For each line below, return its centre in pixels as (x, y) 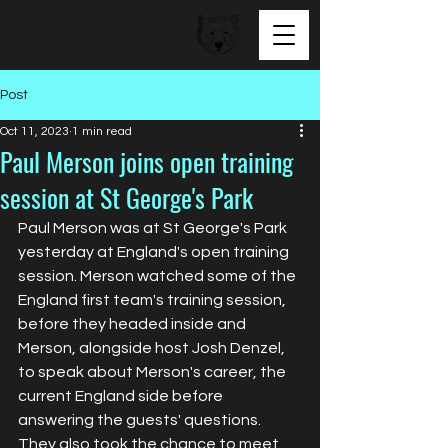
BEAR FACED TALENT (97, 30)
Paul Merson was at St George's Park (154, 228)
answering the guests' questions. (141, 420)
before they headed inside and (133, 324)
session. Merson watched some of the (158, 276)
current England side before (122, 396)
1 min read (102, 131)
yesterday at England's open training (155, 252)
